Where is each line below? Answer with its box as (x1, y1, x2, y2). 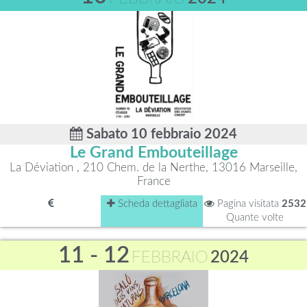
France (136, 175, 171, 187)
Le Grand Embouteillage (69, 145, 238, 160)
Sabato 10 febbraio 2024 (83, 127, 237, 141)
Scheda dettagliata (114, 199, 197, 209)
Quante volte (226, 212, 284, 223)
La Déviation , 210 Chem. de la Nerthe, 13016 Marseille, (10, 162, 297, 173)
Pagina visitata (214, 199, 282, 209)
